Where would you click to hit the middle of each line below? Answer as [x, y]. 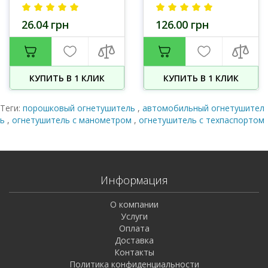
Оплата [134, 228]
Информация [134, 180]
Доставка [134, 240]
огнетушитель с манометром [73, 120]
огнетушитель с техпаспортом [202, 120]
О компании [134, 204]
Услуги [134, 216]
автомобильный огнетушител [203, 108]
